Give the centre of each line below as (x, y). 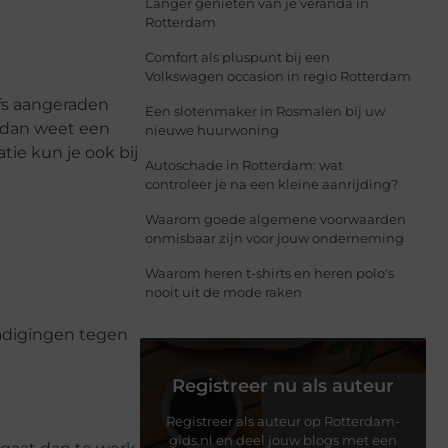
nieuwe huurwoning (212, 130)
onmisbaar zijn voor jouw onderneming (274, 238)
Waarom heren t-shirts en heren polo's (269, 273)
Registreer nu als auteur (283, 386)
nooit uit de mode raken (223, 292)
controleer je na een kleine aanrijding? (271, 184)
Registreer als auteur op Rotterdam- (283, 421)
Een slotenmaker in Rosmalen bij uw (265, 111)
